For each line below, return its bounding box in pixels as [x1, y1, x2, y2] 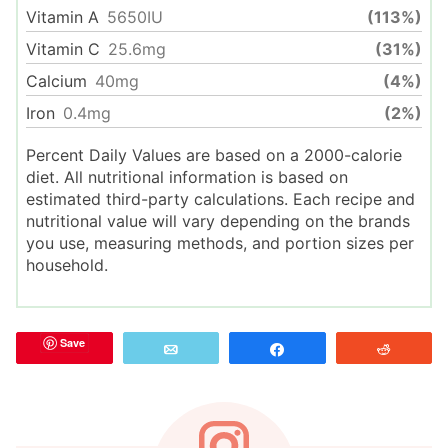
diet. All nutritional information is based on [26, 166, 348, 187]
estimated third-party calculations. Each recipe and [26, 188, 415, 209]
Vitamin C [26, 38, 100, 59]
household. [26, 254, 108, 275]
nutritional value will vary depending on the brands [26, 210, 410, 231]
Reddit [404, 341, 445, 356]
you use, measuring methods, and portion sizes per [26, 232, 414, 253]
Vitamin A [26, 6, 99, 27]
